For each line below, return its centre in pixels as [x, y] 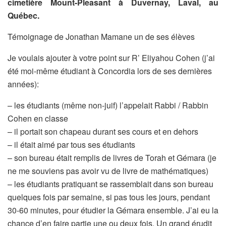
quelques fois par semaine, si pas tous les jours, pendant [109, 197]
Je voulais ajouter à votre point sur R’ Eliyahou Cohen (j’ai [111, 58]
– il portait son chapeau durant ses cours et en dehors [103, 131]
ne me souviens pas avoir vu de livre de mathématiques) [108, 171]
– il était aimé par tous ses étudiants [71, 144]
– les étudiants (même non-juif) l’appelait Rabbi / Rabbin [108, 105]
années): [23, 84]
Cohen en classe [38, 118]
